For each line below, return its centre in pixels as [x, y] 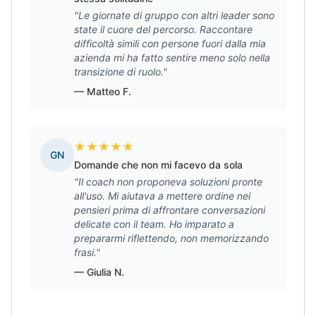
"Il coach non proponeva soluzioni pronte [168, 182]
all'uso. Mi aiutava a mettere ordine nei [162, 196]
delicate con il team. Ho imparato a [154, 224]
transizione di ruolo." [121, 72]
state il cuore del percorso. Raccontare [163, 29]
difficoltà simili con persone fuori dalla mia [170, 43]
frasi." [87, 252]
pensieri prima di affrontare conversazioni [170, 210]
